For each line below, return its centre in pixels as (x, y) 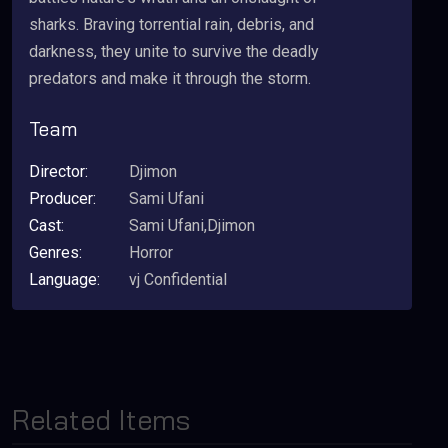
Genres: (55, 252)
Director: (58, 171)
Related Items (101, 419)
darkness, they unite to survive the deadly (174, 51)
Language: (64, 279)
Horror (151, 252)
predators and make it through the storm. (170, 78)
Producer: (62, 198)
